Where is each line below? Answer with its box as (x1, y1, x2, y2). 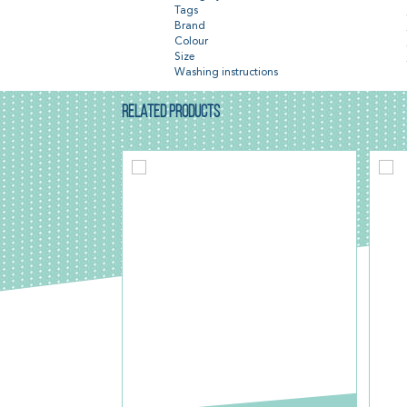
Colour (174, 36, 209, 48)
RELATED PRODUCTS (122, 104, 221, 123)
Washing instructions (174, 67, 279, 79)
